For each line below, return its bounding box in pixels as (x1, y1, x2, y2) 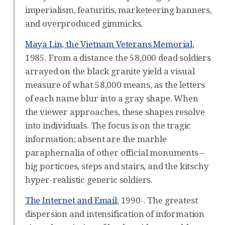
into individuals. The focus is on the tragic (25, 119, 191, 131)
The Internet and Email (25, 194, 117, 206)
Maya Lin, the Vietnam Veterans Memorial (25, 38, 193, 50)
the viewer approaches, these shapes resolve (25, 105, 205, 118)
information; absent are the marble (25, 133, 167, 145)
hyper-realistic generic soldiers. (25, 173, 153, 185)
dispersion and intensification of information (25, 207, 205, 219)
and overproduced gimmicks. (25, 17, 143, 29)
